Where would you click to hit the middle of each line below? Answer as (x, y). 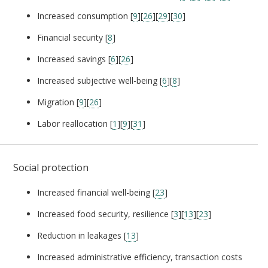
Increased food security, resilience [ (105, 214)
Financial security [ (72, 37)
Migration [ (58, 102)
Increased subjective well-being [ (100, 80)
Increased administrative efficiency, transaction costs (140, 257)
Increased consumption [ (85, 16)
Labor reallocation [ (75, 123)
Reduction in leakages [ (82, 235)
